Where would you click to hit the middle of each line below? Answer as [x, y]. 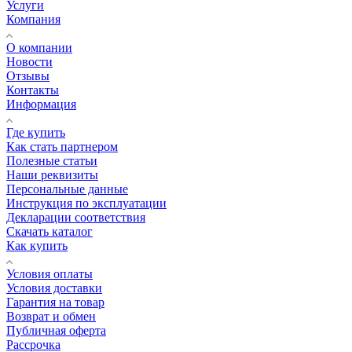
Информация [41, 104]
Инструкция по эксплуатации [86, 203]
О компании [39, 48]
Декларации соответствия [76, 218]
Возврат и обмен [51, 317]
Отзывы [28, 76]
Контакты [33, 90]
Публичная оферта [56, 331]
